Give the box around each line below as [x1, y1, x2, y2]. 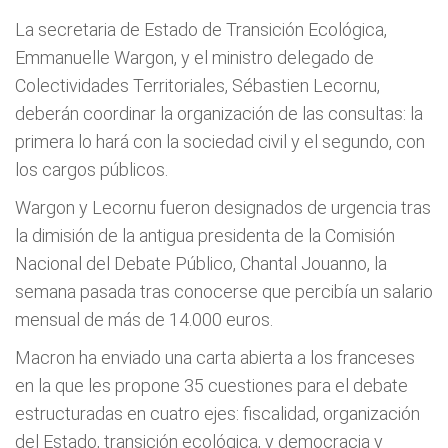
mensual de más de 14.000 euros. [15, 309, 273, 330]
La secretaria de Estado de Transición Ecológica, [15, 19, 387, 40]
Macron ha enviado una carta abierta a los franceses [15, 347, 415, 368]
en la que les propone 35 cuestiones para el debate [15, 375, 408, 396]
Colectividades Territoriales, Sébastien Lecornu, [15, 75, 380, 96]
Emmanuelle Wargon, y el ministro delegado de [15, 47, 374, 68]
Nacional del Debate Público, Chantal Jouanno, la [15, 253, 387, 274]
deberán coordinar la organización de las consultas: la [15, 103, 423, 124]
